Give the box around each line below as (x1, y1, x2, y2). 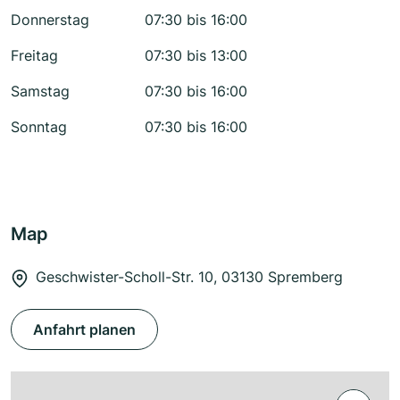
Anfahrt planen (33, 321, 136, 339)
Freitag (11, 46, 58, 65)
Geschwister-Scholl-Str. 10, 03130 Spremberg (36, 268, 343, 287)
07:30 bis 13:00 (145, 46, 247, 65)
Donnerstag (11, 11, 89, 29)
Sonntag (11, 118, 67, 137)
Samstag (11, 82, 70, 101)
